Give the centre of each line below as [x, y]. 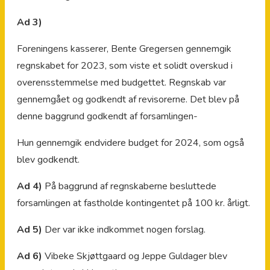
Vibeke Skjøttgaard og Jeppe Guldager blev [135, 256]
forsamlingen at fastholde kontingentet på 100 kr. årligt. [133, 203]
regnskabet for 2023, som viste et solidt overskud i [125, 65]
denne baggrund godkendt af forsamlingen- [107, 116]
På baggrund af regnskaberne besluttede [129, 186]
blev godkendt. [48, 159]
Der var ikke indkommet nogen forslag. [124, 229]
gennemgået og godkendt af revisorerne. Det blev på [128, 99]
